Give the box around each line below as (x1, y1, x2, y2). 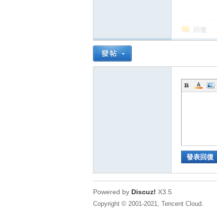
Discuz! (131, 188, 156, 196)
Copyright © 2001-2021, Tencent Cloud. (93, 200, 203, 207)
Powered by (93, 188, 131, 196)
